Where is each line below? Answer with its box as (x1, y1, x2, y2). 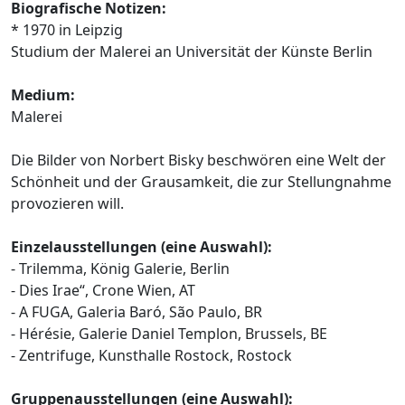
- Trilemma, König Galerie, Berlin (11, 258, 230, 278)
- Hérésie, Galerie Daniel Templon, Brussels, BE (11, 323, 327, 344)
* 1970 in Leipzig (11, 19, 123, 40)
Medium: (11, 84, 75, 105)
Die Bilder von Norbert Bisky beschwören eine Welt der (11, 149, 386, 170)
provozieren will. (11, 193, 124, 213)
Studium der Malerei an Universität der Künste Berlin (11, 41, 372, 61)
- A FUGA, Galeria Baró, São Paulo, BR (11, 301, 262, 322)
